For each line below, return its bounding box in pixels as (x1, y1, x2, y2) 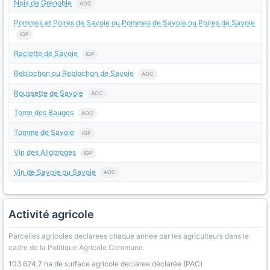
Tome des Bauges (14, 108, 74, 118)
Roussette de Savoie (14, 88, 83, 98)
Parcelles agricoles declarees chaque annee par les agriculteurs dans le (8, 231, 249, 241)
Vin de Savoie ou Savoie (14, 167, 96, 177)
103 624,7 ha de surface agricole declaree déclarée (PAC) (8, 259, 202, 269)
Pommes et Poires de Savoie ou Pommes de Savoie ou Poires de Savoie (14, 17, 255, 27)
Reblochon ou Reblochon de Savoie (14, 68, 134, 78)
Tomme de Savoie (14, 128, 74, 137)
